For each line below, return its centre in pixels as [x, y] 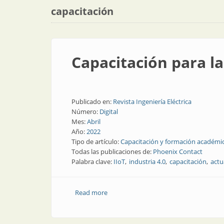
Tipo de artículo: [96, 141]
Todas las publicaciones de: [112, 151]
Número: [85, 111]
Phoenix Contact [178, 151]
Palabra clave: [92, 161]
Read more [91, 192]
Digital [109, 111]
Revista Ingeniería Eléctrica [152, 101]
